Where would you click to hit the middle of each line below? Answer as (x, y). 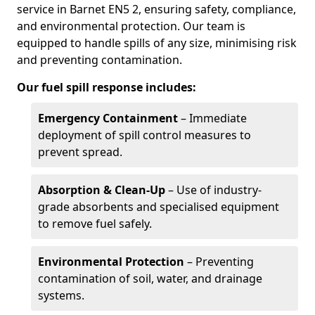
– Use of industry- (213, 190)
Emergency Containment (108, 118)
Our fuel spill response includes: (107, 87)
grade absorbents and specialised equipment (159, 207)
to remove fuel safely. (95, 224)
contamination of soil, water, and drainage (150, 278)
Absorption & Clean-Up (102, 190)
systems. (61, 295)
